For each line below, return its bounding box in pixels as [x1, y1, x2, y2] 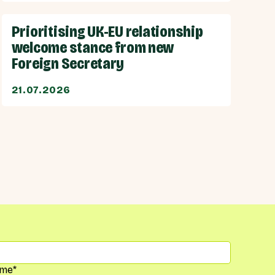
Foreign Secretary [11, 54, 125, 74]
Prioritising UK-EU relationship [11, 22, 203, 42]
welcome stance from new [11, 38, 174, 58]
